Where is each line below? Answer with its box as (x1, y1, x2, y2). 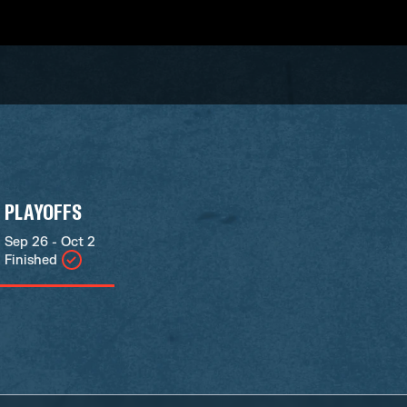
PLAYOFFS (4, 198, 83, 224)
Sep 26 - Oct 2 (4, 234, 95, 250)
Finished (4, 252, 57, 268)
